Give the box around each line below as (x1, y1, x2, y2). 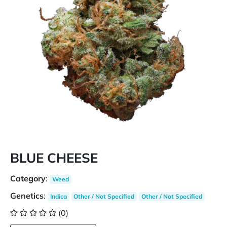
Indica (50, 193, 67, 200)
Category (10, 173, 46, 183)
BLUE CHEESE (10, 149, 98, 166)
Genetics (10, 191, 44, 201)
